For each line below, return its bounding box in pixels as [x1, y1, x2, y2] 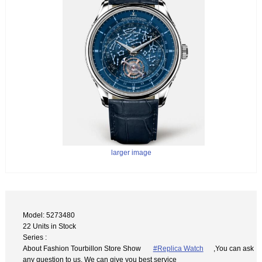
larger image [111, 149, 151, 157]
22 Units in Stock [23, 222, 77, 230]
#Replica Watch [153, 244, 204, 252]
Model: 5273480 [23, 211, 75, 219]
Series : [23, 233, 47, 241]
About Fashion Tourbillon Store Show [23, 244, 143, 252]
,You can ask [213, 244, 254, 252]
